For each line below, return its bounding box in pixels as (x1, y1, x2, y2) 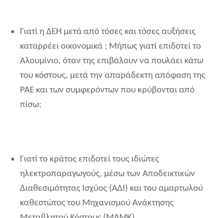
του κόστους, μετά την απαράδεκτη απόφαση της (20, 71, 205, 81)
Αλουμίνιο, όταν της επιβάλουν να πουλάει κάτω (20, 56, 203, 66)
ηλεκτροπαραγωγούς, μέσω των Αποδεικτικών (20, 169, 195, 179)
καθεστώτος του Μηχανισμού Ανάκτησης (20, 199, 174, 208)
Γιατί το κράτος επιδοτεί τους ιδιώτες (20, 155, 159, 164)
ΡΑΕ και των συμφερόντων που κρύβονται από (20, 86, 195, 95)
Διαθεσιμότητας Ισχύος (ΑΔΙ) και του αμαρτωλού (20, 184, 203, 194)
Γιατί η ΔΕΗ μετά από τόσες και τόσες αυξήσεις (20, 27, 196, 37)
